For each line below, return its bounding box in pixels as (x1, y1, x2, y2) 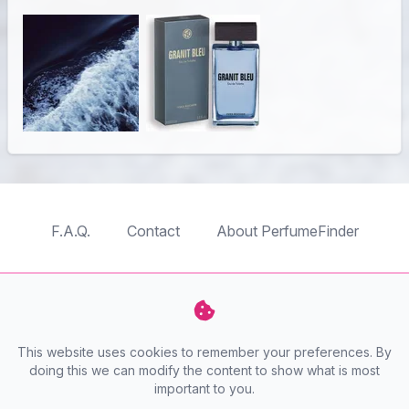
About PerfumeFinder (215, 222, 359, 240)
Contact (126, 222, 180, 240)
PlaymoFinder (240, 309, 332, 328)
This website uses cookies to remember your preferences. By (17, 344, 392, 360)
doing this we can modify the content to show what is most (29, 362, 380, 378)
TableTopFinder (80, 273, 184, 291)
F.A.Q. (50, 222, 90, 240)
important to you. (154, 381, 255, 396)
